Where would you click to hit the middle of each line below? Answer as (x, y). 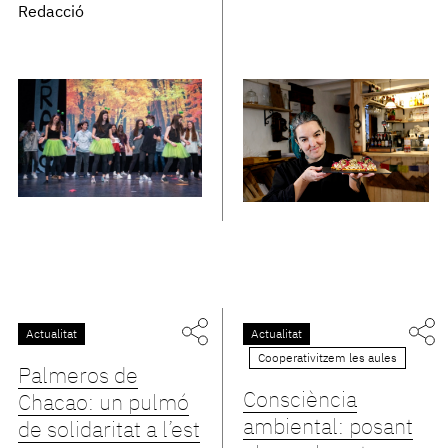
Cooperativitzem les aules (328, 359)
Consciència (300, 401)
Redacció (50, 12)
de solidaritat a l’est (108, 431)
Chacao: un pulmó (103, 404)
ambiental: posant (328, 428)
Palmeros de (77, 377)
